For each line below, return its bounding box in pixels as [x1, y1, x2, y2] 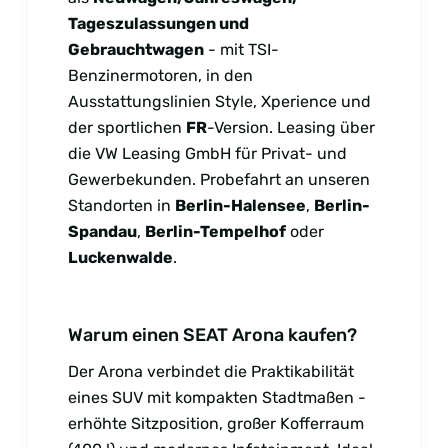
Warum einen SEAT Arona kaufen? [68, 323, 357, 346]
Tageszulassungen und [68, 13, 249, 33]
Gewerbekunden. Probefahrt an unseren [68, 169, 370, 189]
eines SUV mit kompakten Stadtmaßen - [68, 387, 366, 407]
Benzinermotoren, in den [68, 65, 253, 85]
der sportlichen [68, 117, 186, 137]
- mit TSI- [204, 39, 279, 59]
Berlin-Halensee [175, 195, 306, 215]
